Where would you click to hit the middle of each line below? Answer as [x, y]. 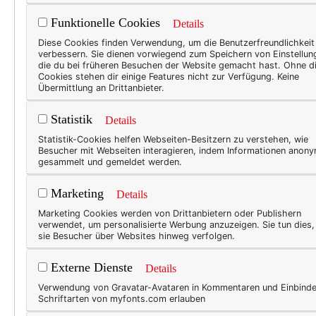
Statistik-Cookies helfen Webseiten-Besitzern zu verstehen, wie [173, 139]
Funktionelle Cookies [104, 23]
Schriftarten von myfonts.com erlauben [122, 299]
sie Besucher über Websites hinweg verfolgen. [136, 236]
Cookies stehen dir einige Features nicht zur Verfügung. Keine [169, 77]
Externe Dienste [90, 268]
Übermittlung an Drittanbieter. [101, 88]
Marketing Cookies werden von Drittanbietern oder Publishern [170, 213]
